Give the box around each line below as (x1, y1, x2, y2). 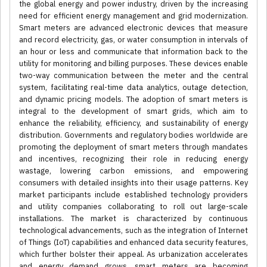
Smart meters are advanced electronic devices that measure (19, 23, 248, 33)
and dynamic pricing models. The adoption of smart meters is (19, 94, 248, 105)
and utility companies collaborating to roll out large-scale (19, 201, 248, 212)
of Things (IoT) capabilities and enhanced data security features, (19, 237, 248, 248)
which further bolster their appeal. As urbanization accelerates (19, 249, 248, 260)
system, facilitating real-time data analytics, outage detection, (19, 82, 248, 93)
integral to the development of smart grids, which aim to (19, 106, 248, 117)
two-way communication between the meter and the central (19, 70, 248, 81)
